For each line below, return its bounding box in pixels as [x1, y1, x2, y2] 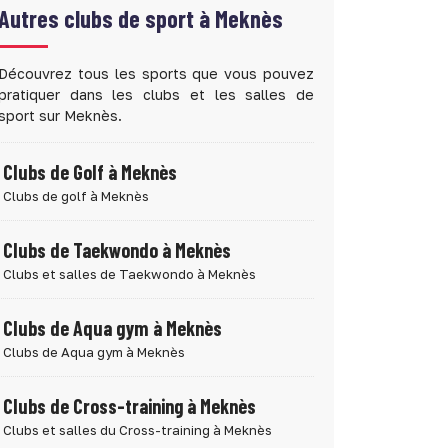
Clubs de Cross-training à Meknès [3, 394, 256, 418]
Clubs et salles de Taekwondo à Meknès [3, 266, 256, 282]
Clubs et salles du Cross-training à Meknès [3, 422, 272, 438]
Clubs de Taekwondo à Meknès [3, 238, 231, 262]
